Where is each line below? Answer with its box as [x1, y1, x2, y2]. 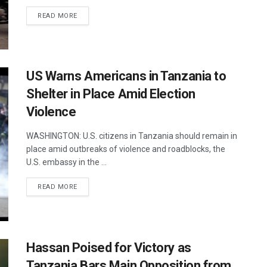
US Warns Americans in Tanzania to [26, 69, 226, 84]
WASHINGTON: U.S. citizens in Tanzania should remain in [26, 131, 237, 141]
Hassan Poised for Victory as [26, 240, 191, 255]
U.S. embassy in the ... [26, 157, 107, 167]
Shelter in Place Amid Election [26, 86, 195, 102]
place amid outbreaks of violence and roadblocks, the [26, 144, 225, 154]
